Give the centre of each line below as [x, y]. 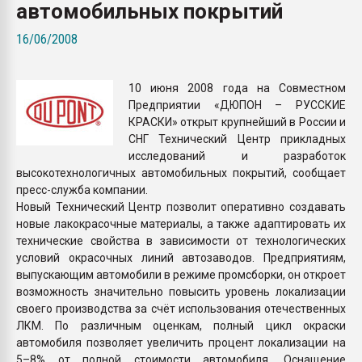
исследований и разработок [237, 156]
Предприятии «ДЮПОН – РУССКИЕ [237, 105]
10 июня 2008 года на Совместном [237, 88]
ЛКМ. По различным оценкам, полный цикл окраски [181, 325]
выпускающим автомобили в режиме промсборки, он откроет [181, 274]
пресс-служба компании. [82, 189]
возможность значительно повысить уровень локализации [181, 291]
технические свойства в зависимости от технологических [181, 240]
